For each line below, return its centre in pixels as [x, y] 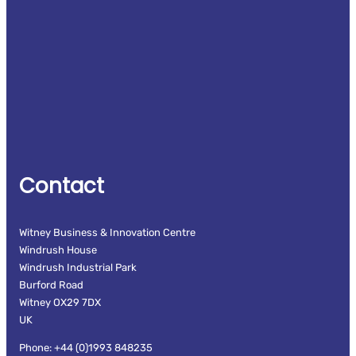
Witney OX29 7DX [60, 302]
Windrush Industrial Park [78, 267]
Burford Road [51, 284]
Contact [62, 186]
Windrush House [58, 250]
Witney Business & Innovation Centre [107, 232]
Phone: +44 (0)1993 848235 [86, 347]
